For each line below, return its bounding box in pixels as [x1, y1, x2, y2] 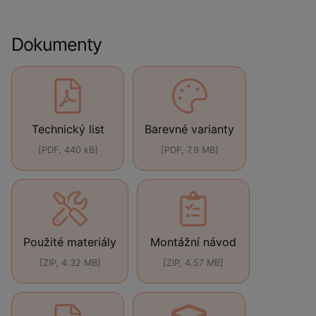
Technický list [31, 122, 104, 136]
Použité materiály [23, 235, 116, 249]
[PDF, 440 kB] [37, 145, 98, 155]
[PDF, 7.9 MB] [160, 145, 219, 155]
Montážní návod [150, 235, 236, 249]
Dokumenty [11, 34, 102, 55]
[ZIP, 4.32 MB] [39, 257, 101, 268]
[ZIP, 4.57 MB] [163, 257, 224, 268]
